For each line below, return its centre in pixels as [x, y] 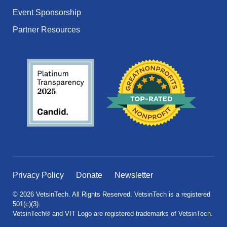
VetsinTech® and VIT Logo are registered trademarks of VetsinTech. [113, 214]
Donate [89, 175]
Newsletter [134, 175]
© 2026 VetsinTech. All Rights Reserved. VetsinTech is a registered [111, 195]
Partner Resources [46, 29]
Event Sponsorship [47, 12]
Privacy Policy [38, 175]
